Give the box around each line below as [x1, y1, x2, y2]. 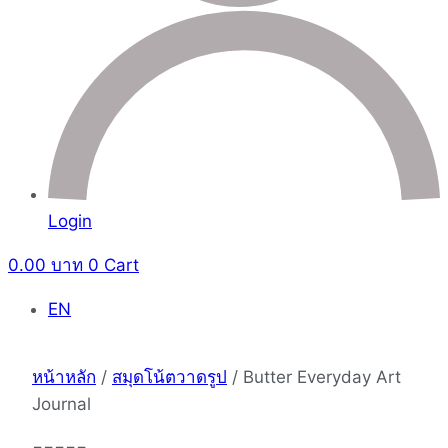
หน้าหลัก [32, 366, 96, 387]
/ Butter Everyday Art [227, 366, 401, 387]
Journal [32, 393, 91, 414]
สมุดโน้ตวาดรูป [112, 366, 227, 387]
